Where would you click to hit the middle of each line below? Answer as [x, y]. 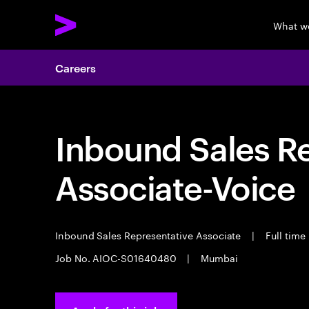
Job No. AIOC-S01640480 [117, 257]
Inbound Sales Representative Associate [150, 235]
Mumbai [218, 257]
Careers [76, 68]
